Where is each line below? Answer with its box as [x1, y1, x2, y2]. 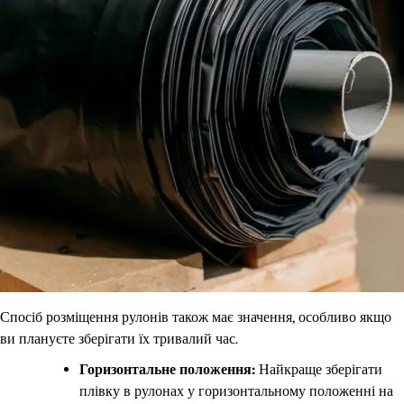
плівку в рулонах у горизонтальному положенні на [79, 382, 393, 400]
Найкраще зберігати [255, 361, 382, 379]
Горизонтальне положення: [79, 361, 255, 379]
